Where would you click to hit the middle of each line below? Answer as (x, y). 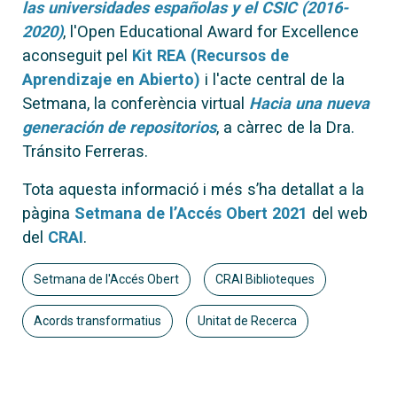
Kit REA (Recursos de (210, 55)
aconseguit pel (77, 55)
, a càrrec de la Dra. (285, 127)
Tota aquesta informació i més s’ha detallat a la (193, 189)
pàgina (48, 213)
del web (338, 213)
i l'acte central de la (272, 79)
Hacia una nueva (309, 103)
